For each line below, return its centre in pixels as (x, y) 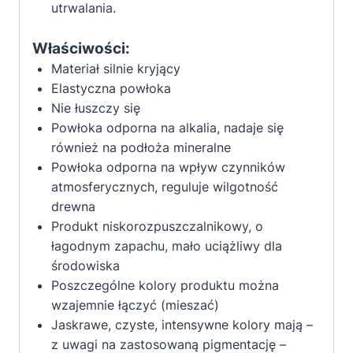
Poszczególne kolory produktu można (165, 286)
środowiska (85, 266)
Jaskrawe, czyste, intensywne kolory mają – (182, 325)
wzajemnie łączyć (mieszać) (135, 305)
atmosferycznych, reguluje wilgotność (165, 187)
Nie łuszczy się (96, 108)
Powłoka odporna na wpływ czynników (168, 167)
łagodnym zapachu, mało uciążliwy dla (167, 246)
